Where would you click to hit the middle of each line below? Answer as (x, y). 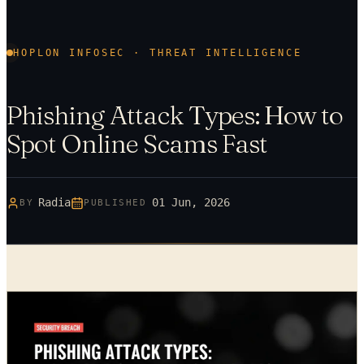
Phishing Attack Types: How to (175, 115)
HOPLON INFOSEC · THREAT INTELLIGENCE (158, 52)
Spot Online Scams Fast (137, 144)
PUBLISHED (115, 203)
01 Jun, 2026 (191, 203)
